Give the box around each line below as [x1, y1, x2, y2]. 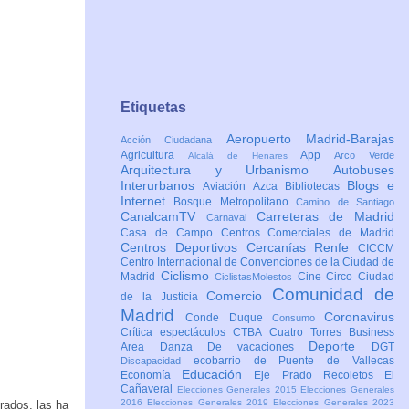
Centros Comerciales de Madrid [220, 226, 394, 240]
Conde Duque [185, 311, 272, 325]
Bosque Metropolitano [173, 195, 297, 209]
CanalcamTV [121, 209, 206, 225]
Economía [121, 369, 183, 383]
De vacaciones [207, 341, 309, 354]
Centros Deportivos [121, 240, 246, 256]
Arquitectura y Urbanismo [121, 163, 333, 178]
